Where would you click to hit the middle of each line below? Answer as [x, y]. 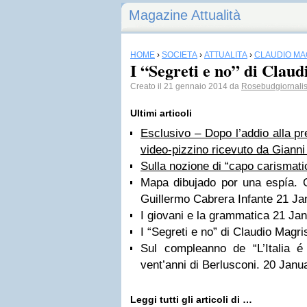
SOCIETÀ [180, 55]
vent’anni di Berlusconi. [202, 265]
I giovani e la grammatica [207, 216]
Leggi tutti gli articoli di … [191, 299]
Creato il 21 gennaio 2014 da [186, 86]
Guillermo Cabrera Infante [208, 199]
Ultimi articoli [161, 113]
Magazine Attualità [185, 15]
